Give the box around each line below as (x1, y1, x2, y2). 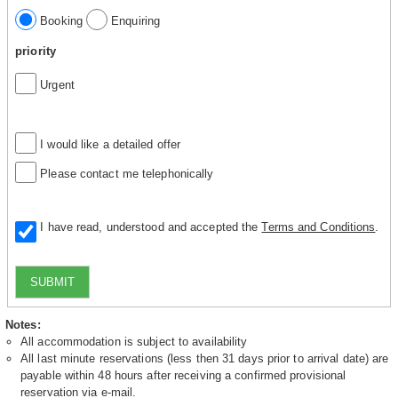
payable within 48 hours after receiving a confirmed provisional (20, 369, 346, 383)
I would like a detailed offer (36, 137, 181, 151)
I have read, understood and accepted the (33, 219, 262, 234)
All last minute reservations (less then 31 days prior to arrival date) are (20, 352, 389, 366)
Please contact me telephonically (36, 166, 214, 180)
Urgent (36, 77, 75, 92)
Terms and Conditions (261, 219, 376, 234)
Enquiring (107, 13, 161, 28)
